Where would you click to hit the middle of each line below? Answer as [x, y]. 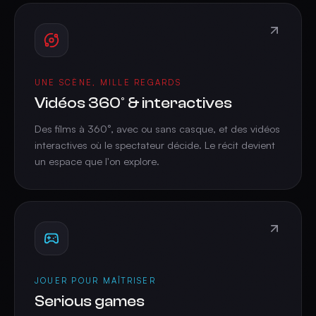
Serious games [90, 301]
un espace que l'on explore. [97, 161]
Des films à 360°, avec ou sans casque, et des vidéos [157, 129]
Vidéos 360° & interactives [133, 103]
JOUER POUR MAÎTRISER [95, 281]
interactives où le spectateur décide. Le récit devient [155, 145]
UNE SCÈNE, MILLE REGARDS [108, 83]
